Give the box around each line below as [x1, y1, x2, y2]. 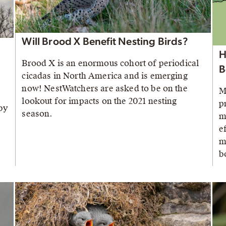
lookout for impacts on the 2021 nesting [22, 96, 177, 107]
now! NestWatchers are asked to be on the [22, 83, 188, 94]
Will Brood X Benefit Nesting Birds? [22, 36, 188, 47]
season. [22, 108, 53, 120]
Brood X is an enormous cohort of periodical [22, 58, 199, 69]
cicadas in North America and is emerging [22, 71, 188, 82]
